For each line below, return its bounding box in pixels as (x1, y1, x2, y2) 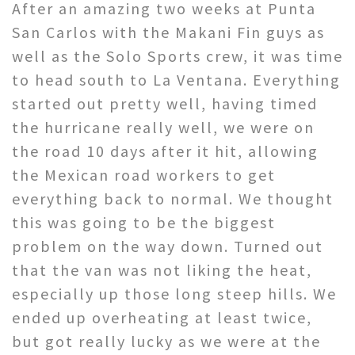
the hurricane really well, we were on (12, 116, 315, 137)
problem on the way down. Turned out (12, 235, 323, 256)
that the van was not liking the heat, (12, 259, 312, 280)
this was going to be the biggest (12, 212, 276, 232)
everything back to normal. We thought (12, 188, 334, 208)
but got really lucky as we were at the (12, 330, 321, 351)
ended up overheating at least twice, (12, 307, 312, 327)
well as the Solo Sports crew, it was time (12, 45, 343, 66)
